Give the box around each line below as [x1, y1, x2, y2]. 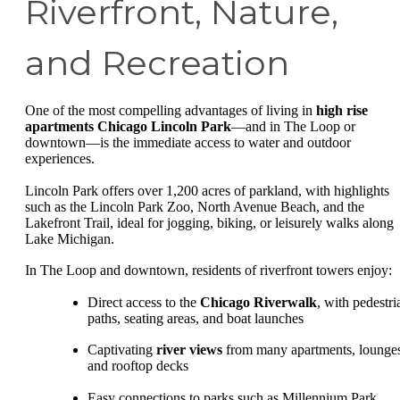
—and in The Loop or [231, 119, 355, 134]
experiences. [25, 151, 95, 166]
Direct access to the [87, 294, 200, 310]
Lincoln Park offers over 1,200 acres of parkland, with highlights [25, 182, 389, 198]
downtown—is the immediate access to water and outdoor [25, 135, 351, 150]
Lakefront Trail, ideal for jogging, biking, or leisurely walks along [25, 214, 394, 230]
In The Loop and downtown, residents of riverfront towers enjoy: [25, 262, 392, 278]
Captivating [87, 342, 156, 357]
